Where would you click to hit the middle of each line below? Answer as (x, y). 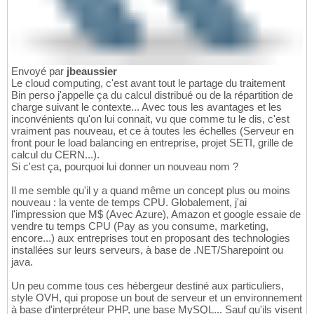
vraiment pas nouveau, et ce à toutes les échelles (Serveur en (152, 131)
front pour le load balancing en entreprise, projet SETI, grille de (152, 143)
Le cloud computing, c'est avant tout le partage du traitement (148, 83)
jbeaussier (92, 71)
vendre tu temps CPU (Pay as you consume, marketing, (140, 226)
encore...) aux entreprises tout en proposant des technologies (151, 238)
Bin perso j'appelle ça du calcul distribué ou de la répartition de (152, 95)
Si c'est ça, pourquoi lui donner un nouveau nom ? (125, 167)
